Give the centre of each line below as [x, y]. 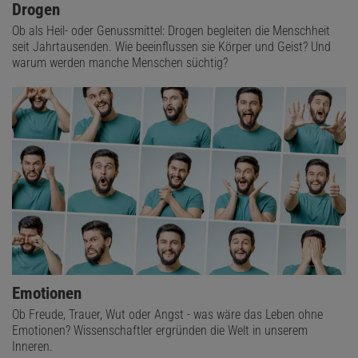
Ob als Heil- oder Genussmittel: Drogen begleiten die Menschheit [171, 31]
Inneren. [32, 347]
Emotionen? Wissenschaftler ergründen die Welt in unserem [160, 331]
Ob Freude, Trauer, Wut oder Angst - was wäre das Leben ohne [167, 315]
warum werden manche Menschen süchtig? [120, 63]
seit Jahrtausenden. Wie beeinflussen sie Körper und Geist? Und [171, 47]
